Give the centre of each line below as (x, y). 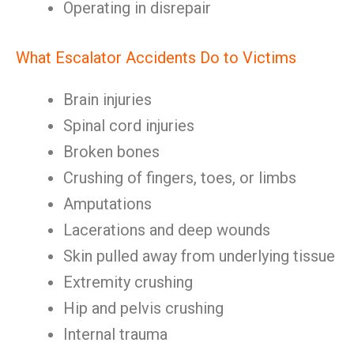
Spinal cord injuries (129, 126)
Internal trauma (115, 334)
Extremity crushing (128, 282)
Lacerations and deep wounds (167, 230)
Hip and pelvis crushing (143, 308)
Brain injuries (107, 100)
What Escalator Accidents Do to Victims (156, 58)
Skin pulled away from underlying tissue (199, 256)
